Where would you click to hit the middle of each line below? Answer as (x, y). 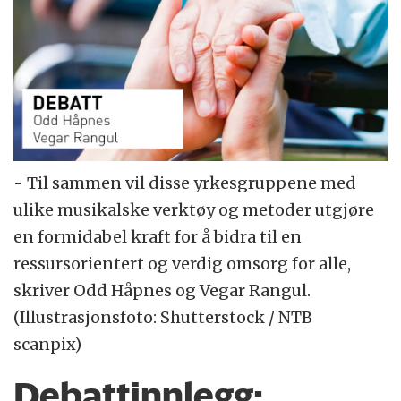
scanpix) (48, 345)
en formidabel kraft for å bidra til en (158, 237)
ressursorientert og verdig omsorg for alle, (183, 264)
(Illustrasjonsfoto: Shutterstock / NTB (163, 318)
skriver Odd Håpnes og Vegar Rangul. (162, 291)
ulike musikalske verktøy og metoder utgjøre (194, 210)
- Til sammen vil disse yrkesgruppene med (185, 183)
